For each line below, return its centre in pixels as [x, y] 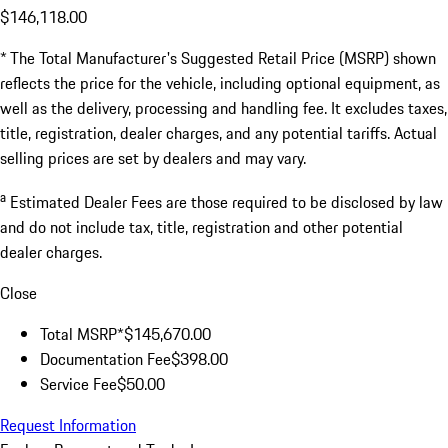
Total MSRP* [82, 334]
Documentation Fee [105, 359]
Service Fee [78, 384]
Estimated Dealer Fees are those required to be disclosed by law [226, 202]
